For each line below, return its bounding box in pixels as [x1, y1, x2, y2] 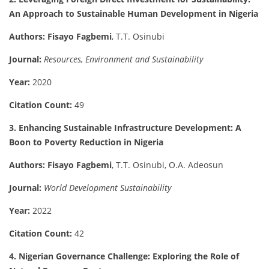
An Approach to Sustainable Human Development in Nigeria [9, 8, 258, 20]
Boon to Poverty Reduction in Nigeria [9, 136, 163, 148]
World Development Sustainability [44, 182, 171, 194]
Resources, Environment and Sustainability [44, 53, 203, 65]
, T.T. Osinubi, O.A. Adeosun [112, 159, 223, 171]
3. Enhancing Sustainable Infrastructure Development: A [9, 122, 241, 134]
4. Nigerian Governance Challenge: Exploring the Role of [9, 250, 239, 262]
